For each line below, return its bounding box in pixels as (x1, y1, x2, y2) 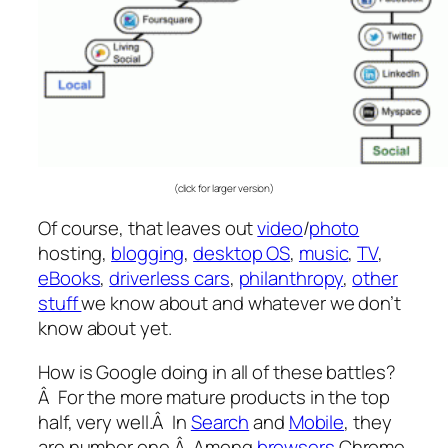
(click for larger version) (173, 180, 275, 195)
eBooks (38, 265, 101, 292)
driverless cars (109, 265, 230, 292)
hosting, (38, 240, 112, 267)
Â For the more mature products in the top (38, 383, 390, 410)
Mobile (288, 408, 345, 435)
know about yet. (38, 315, 172, 342)
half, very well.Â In (38, 408, 191, 435)
